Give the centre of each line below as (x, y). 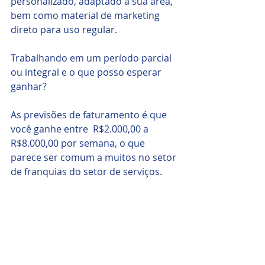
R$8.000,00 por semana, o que (79, 143)
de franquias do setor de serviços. (86, 172)
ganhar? (29, 87)
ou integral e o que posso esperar (87, 72)
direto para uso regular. (64, 30)
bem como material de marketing (86, 16)
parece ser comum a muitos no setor (95, 158)
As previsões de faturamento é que (90, 115)
